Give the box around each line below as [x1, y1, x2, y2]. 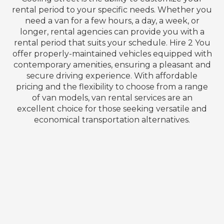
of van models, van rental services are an [31, 93, 192, 103]
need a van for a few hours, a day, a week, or [24, 16, 199, 26]
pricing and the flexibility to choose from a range [16, 82, 208, 92]
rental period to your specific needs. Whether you [12, 5, 212, 15]
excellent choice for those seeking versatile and [17, 104, 207, 114]
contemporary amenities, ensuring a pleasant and [13, 60, 211, 70]
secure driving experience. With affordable [26, 71, 197, 81]
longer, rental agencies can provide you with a [19, 27, 204, 37]
